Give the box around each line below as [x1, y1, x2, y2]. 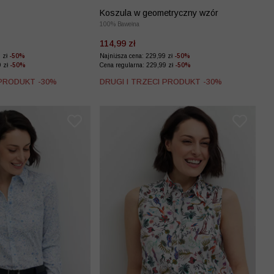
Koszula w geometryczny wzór [100, 8, 218, 18]
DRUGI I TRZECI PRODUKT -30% [100, 77, 222, 87]
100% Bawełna [100, 21, 139, 28]
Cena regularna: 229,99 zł [100, 62, 175, 69]
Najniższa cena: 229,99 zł [100, 53, 174, 60]
